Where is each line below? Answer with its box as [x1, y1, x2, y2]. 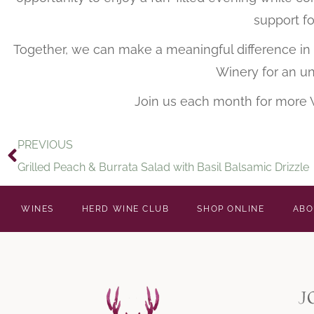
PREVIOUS [18, 137, 73, 151]
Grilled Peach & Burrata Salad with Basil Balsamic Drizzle [18, 160, 309, 174]
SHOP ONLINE [197, 203, 265, 214]
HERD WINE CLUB [81, 203, 170, 214]
